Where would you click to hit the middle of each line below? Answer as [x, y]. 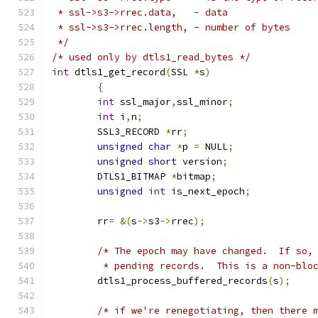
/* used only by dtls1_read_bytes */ [151, 57]
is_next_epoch [205, 191]
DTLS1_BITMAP [134, 176]
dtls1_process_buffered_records [182, 281]
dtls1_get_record [117, 72]
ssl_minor [202, 102]
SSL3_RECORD [131, 132]
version [199, 161]
